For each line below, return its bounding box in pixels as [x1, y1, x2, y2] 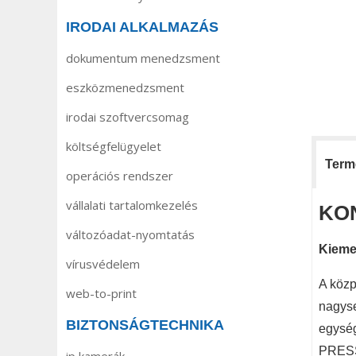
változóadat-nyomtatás [66, 226, 195, 242]
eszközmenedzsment [66, 79, 184, 95]
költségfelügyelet [66, 138, 161, 154]
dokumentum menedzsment [66, 50, 220, 66]
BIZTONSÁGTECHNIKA [66, 317, 224, 333]
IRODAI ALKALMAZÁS [66, 19, 219, 35]
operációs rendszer [66, 168, 173, 184]
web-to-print [66, 285, 137, 301]
